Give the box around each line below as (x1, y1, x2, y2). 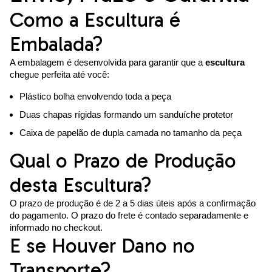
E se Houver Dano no (10, 234, 195, 259)
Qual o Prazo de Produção (10, 149, 236, 174)
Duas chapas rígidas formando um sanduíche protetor (19, 109, 233, 120)
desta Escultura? (10, 173, 152, 198)
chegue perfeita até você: (10, 69, 109, 80)
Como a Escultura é (10, 8, 180, 33)
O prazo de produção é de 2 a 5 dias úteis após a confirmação (10, 198, 256, 209)
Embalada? (10, 32, 103, 57)
